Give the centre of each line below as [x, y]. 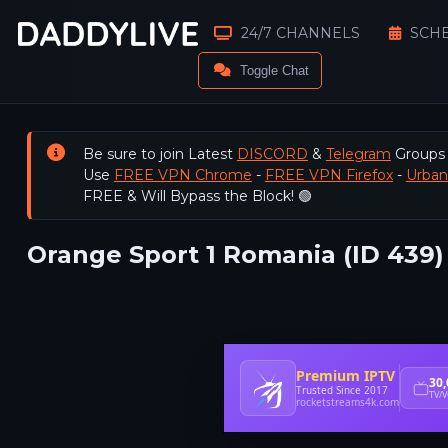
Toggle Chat [274, 70]
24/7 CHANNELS [300, 33]
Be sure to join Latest [159, 153]
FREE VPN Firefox [328, 174]
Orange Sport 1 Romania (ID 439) [235, 254]
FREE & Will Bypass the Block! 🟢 [197, 195]
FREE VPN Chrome [182, 174]
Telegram [358, 153]
